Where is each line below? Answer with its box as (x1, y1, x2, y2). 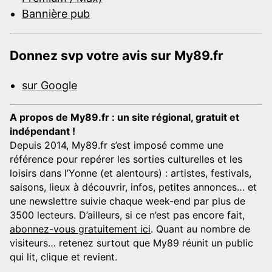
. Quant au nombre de (151, 222, 250, 235)
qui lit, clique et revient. (10, 250, 117, 263)
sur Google (22, 78, 77, 92)
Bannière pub (22, 7, 90, 20)
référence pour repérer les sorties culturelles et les (10, 152, 242, 165)
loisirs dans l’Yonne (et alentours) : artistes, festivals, (10, 166, 251, 179)
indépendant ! (10, 124, 75, 137)
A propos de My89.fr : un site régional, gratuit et (10, 110, 239, 123)
